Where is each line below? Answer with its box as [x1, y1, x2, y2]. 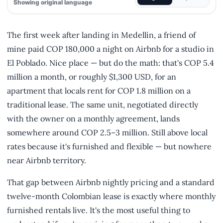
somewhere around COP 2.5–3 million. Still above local [7, 127, 208, 138]
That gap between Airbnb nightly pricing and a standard [7, 177, 215, 188]
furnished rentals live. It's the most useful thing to [7, 205, 190, 216]
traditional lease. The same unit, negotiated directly [7, 100, 198, 110]
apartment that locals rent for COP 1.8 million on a [7, 86, 191, 96]
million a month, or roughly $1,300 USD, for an [7, 72, 176, 82]
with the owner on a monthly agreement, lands [7, 113, 180, 124]
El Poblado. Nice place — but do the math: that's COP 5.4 [7, 58, 214, 68]
